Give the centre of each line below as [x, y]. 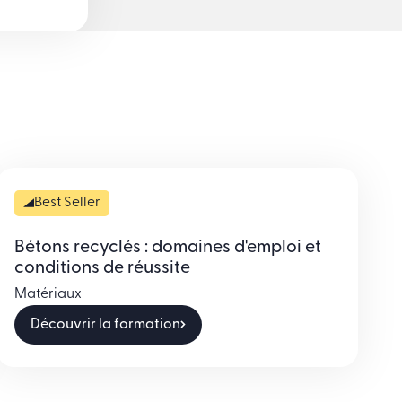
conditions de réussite [102, 268]
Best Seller [67, 202]
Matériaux [48, 294]
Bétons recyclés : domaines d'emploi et [167, 247]
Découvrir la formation [105, 324]
